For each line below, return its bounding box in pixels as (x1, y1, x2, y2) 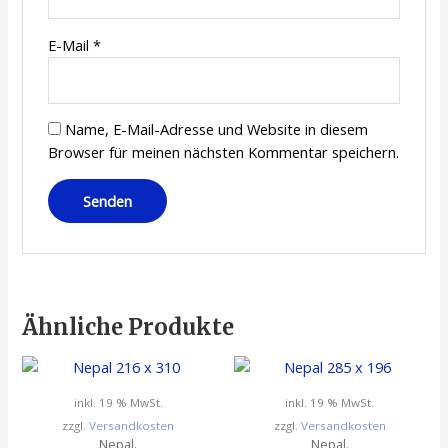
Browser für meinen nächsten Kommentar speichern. (47, 142, 399, 163)
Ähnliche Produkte (22, 312, 235, 341)
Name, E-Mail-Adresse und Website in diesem (64, 119, 368, 140)
